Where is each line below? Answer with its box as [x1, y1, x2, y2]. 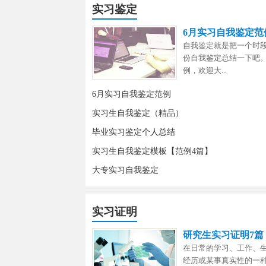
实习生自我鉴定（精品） [91, 109, 183, 118]
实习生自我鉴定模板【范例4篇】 [91, 147, 213, 156]
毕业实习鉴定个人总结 [91, 128, 175, 137]
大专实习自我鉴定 [91, 166, 159, 175]
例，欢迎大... [182, 66, 227, 75]
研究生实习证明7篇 [182, 229, 264, 240]
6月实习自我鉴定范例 [91, 90, 171, 99]
